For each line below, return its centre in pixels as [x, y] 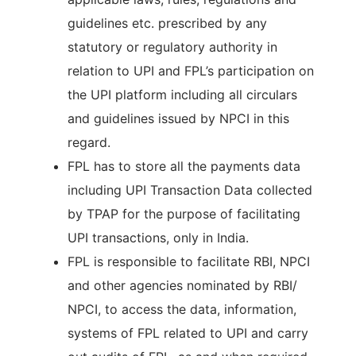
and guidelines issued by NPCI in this [178, 118]
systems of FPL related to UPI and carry [188, 333]
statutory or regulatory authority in [172, 47]
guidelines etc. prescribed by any [167, 23]
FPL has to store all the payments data [184, 166]
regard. [89, 142]
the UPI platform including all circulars [182, 95]
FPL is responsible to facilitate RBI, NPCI [189, 261]
